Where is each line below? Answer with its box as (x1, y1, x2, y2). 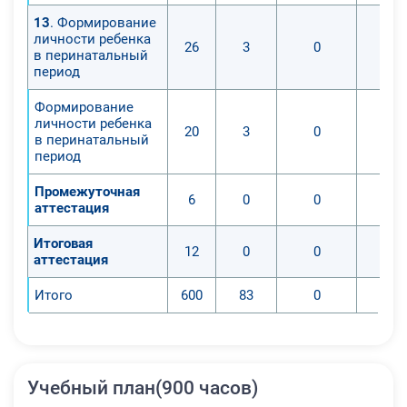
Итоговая (34, 234, 93, 252)
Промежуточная (35, 183, 140, 200)
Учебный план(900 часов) (27, 376, 258, 399)
